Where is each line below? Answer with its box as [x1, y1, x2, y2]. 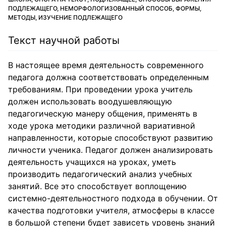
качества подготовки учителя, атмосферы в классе [8, 205, 214, 215]
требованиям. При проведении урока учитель [8, 84, 193, 94]
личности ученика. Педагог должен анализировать [8, 145, 213, 155]
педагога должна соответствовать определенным [8, 72, 209, 82]
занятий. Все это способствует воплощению [8, 181, 187, 191]
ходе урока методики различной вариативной [8, 121, 195, 131]
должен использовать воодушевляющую [8, 96, 172, 106]
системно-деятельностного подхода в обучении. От [8, 193, 218, 203]
